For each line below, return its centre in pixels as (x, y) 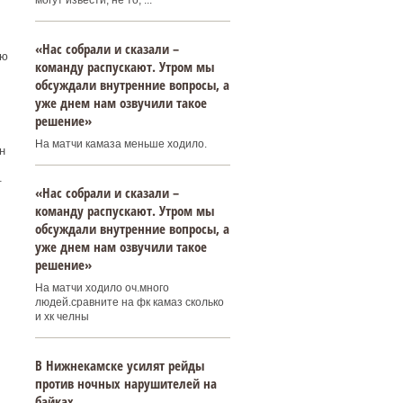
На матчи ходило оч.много (102, 288)
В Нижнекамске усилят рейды (119, 365)
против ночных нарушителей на (125, 383)
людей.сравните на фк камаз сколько (129, 302)
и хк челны (62, 317)
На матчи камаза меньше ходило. (121, 144)
